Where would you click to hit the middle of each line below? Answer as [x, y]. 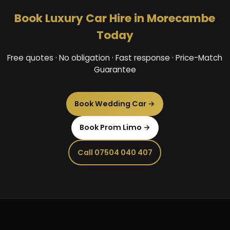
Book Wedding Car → [115, 103]
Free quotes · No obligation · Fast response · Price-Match [115, 58]
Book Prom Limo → [115, 128]
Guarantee [115, 70]
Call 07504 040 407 [115, 152]
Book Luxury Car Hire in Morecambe [115, 18]
